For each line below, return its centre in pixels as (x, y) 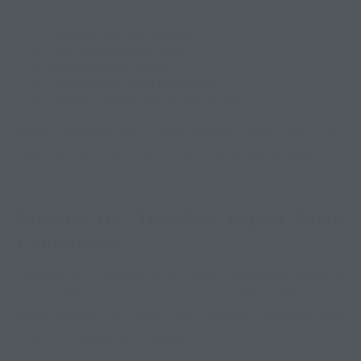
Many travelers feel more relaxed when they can (180, 132)
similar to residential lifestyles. (103, 337)
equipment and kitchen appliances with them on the (180, 295)
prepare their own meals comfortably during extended (180, 153)
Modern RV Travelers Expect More (180, 218)
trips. (32, 174)
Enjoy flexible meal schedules (134, 84)
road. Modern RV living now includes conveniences (180, 316)
